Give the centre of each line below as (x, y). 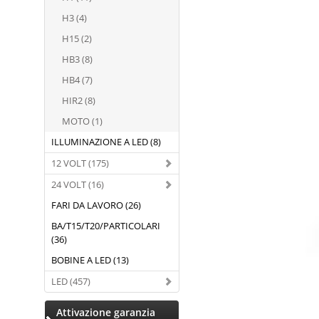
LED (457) (71, 281)
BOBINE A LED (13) (90, 260)
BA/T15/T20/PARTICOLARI (106, 226)
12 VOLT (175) (80, 163)
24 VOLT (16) (78, 184)
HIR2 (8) (79, 100)
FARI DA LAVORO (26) (96, 205)
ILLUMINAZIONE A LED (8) (106, 142)
